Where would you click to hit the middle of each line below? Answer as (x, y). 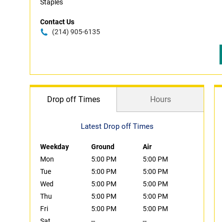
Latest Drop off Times (117, 126)
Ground (103, 147)
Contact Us (57, 22)
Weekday (55, 147)
